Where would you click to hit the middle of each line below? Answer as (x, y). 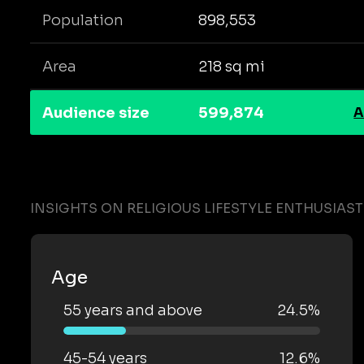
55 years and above (133, 310)
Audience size (96, 113)
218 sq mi (231, 66)
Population (83, 20)
